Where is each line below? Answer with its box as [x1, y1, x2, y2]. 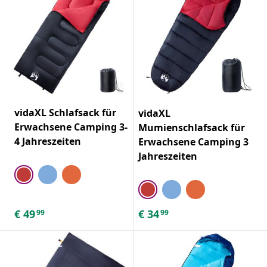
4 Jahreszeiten [14, 134, 81, 148]
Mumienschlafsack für [138, 120, 245, 134]
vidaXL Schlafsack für [14, 105, 116, 119]
